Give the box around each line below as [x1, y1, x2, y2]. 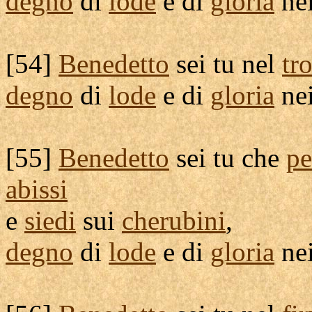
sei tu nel [169, 49, 282, 79]
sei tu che [169, 143, 286, 173]
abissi [6, 174, 68, 204]
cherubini [122, 205, 226, 235]
